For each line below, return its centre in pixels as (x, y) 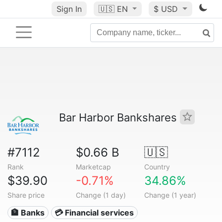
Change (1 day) (101, 195)
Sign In (69, 9)
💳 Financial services (94, 213)
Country (157, 167)
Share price (26, 195)
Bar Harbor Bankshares (119, 117)
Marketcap (93, 167)
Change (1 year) (170, 195)
